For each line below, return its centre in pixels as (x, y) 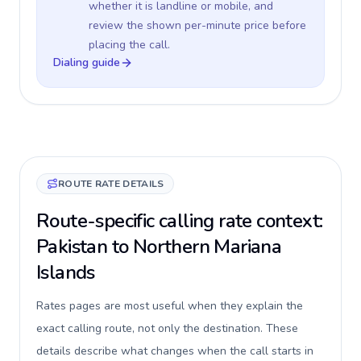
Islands (66, 272)
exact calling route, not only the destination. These (167, 328)
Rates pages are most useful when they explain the (170, 306)
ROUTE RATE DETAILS (111, 184)
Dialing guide (87, 62)
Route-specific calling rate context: (180, 221)
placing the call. (129, 45)
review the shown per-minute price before (197, 25)
